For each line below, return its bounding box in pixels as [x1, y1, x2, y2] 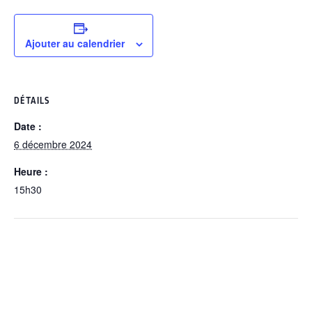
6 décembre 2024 [14, 137, 92, 151]
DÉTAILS [14, 95, 49, 107]
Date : [14, 119, 42, 133]
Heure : [14, 164, 48, 178]
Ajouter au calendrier [24, 36, 125, 50]
